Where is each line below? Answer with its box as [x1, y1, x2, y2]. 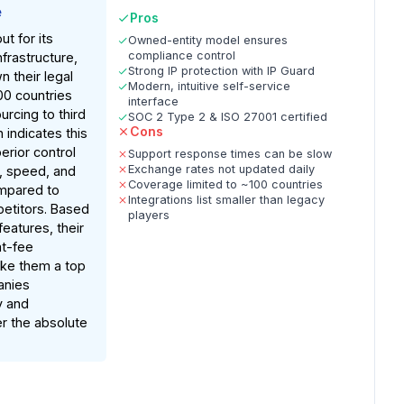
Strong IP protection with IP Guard [128, 64, 316, 78]
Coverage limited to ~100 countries [128, 178, 324, 192]
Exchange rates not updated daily [128, 162, 316, 177]
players [128, 208, 170, 223]
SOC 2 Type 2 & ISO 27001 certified [128, 110, 328, 124]
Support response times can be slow [128, 147, 333, 161]
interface [128, 95, 179, 109]
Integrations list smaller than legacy [128, 193, 326, 207]
